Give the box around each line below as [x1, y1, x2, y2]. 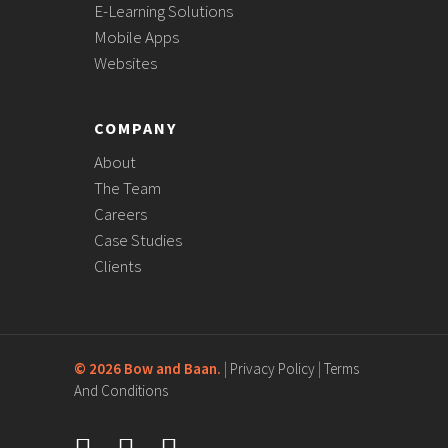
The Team [94, 177, 161, 199]
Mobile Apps [94, 26, 179, 48]
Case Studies [94, 229, 182, 251]
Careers [94, 203, 147, 225]
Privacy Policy [230, 359, 318, 378]
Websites [94, 52, 157, 74]
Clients [94, 255, 141, 277]
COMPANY [94, 118, 177, 138]
